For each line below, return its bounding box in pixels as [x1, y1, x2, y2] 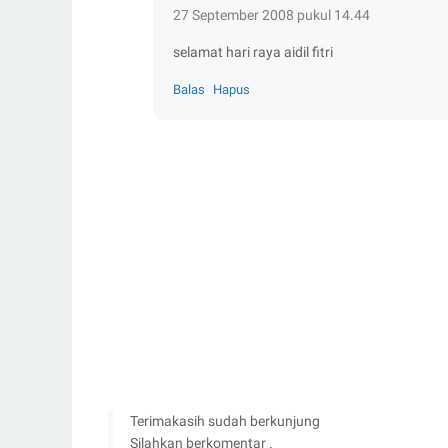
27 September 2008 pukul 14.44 [173, 7, 370, 23]
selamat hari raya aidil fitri [173, 44, 333, 60]
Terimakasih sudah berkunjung [130, 413, 320, 429]
